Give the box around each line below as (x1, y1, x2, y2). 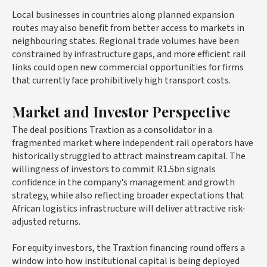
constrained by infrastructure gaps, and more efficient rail (12, 48, 246, 61)
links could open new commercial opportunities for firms (12, 61, 244, 74)
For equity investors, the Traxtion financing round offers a (12, 241, 245, 255)
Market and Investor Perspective (12, 102, 230, 122)
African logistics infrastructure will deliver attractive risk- (12, 202, 246, 216)
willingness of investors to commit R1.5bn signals (12, 163, 216, 176)
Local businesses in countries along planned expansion (12, 8, 234, 22)
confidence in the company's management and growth (12, 176, 235, 190)
